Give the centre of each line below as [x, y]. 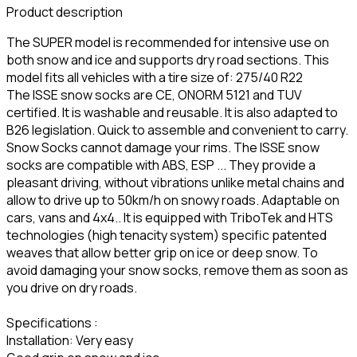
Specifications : [52, 322]
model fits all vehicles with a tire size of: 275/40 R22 [155, 77]
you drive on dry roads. [72, 287]
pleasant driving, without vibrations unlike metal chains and [175, 182]
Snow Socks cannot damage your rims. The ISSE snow [163, 147]
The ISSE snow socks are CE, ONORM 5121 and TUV [154, 94]
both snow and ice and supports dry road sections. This [168, 59]
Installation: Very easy [70, 340]
